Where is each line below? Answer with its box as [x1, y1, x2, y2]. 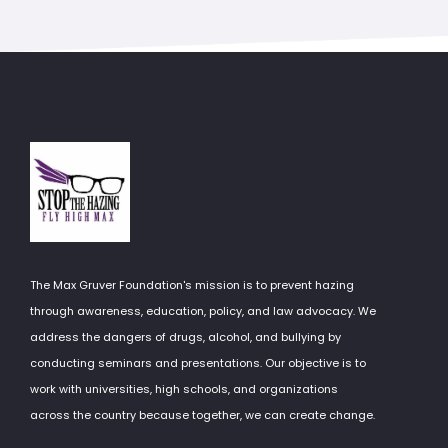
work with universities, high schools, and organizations [30, 381, 338, 397]
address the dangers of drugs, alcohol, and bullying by [30, 329, 341, 345]
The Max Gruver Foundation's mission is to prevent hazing [30, 277, 354, 293]
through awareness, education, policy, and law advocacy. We [30, 303, 376, 319]
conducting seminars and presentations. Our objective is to [30, 355, 366, 371]
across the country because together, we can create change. [30, 407, 375, 423]
